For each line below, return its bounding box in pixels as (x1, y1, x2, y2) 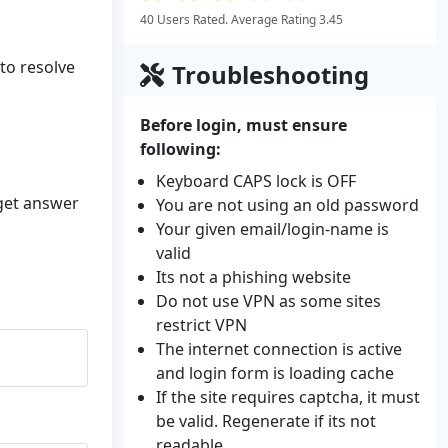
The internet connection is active (156, 338, 402, 360)
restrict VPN (156, 314, 247, 336)
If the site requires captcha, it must (156, 386, 420, 408)
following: (140, 138, 221, 160)
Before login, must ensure (140, 114, 347, 136)
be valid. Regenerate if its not (156, 410, 376, 432)
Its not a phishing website (156, 266, 351, 288)
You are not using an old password (156, 194, 419, 216)
